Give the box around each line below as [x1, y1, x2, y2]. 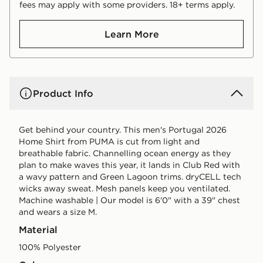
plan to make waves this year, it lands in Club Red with [19, 159, 240, 170]
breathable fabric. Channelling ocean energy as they [19, 147, 231, 159]
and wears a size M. [19, 206, 97, 217]
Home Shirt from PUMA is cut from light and [19, 136, 200, 147]
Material [19, 223, 58, 235]
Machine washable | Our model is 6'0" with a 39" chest [19, 194, 240, 205]
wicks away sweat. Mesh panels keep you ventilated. [19, 183, 230, 194]
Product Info [33, 87, 93, 99]
